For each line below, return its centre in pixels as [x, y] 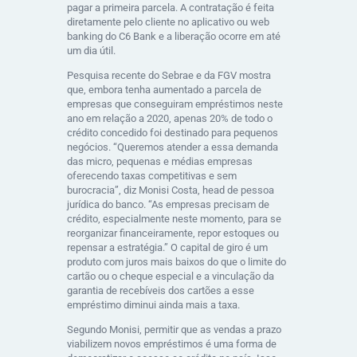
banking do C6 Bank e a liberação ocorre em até [174, 36]
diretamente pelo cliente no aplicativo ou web [168, 22]
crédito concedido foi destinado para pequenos [173, 132]
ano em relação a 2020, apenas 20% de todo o [170, 118]
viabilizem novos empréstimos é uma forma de [172, 343]
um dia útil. [91, 50]
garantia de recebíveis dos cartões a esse [161, 290]
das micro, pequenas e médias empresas [160, 161]
